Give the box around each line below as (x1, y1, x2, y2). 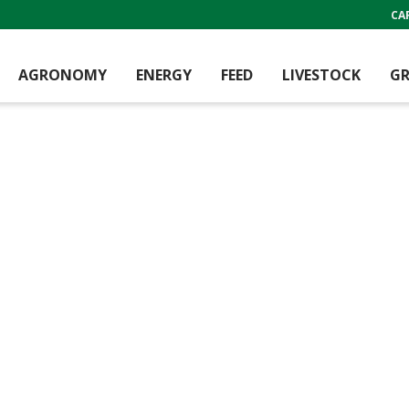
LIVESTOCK (282, 64, 361, 85)
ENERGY (136, 64, 192, 85)
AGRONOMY (18, 64, 107, 85)
